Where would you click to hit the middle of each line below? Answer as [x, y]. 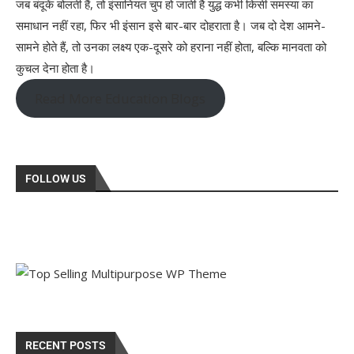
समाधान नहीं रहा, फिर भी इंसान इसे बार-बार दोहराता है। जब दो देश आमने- [171, 25]
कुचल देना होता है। [55, 68]
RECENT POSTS [66, 346]
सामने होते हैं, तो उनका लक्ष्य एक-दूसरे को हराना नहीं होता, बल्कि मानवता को [171, 46]
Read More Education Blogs [121, 99]
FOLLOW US [56, 179]
